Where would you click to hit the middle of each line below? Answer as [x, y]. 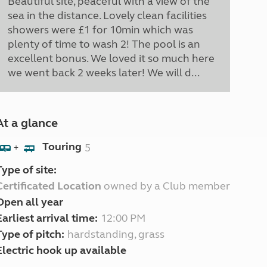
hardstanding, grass [116, 234]
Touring [62, 147]
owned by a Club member [165, 186]
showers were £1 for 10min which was [100, 30]
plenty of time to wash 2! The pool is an [104, 44]
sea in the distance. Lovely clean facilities [107, 15]
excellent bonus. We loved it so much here [111, 58]
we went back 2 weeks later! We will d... [103, 73]
